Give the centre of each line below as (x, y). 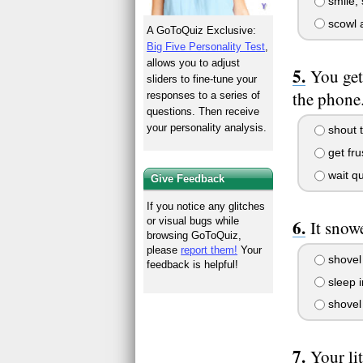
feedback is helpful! (193, 264)
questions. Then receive (203, 112)
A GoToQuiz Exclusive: (202, 31)
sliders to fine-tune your (202, 79)
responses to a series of (204, 96)
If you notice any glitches (206, 206)
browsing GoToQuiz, (194, 235)
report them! (209, 250)
